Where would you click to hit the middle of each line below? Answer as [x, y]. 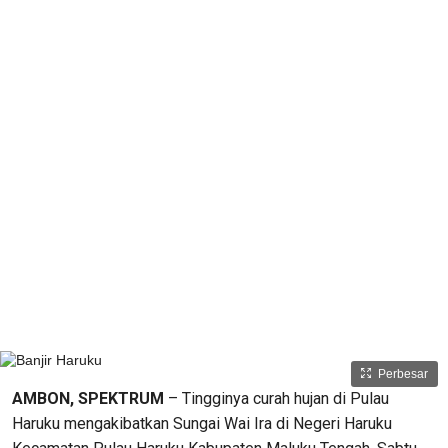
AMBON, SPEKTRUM [88, 398]
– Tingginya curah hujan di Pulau [276, 398]
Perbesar [403, 374]
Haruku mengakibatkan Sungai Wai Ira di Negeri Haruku [202, 423]
